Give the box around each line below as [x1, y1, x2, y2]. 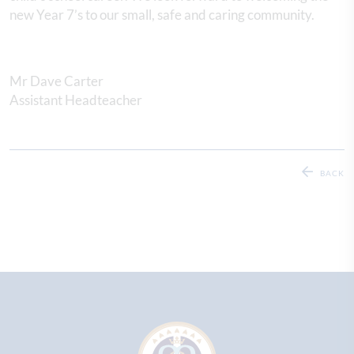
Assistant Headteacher [9, 91, 142, 108]
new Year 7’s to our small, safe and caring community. [9, 6, 314, 23]
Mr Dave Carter [9, 72, 106, 89]
